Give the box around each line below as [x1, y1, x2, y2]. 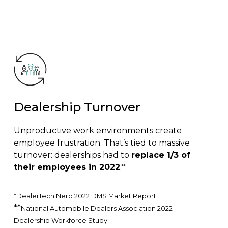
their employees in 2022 [13, 162, 120, 173]
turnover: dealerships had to [13, 150, 131, 160]
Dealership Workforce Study [13, 217, 107, 225]
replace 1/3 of [131, 150, 190, 160]
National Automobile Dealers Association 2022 [20, 205, 173, 213]
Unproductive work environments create [13, 126, 182, 136]
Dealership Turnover [13, 100, 140, 115]
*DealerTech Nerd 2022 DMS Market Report [13, 192, 156, 201]
